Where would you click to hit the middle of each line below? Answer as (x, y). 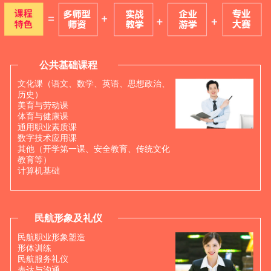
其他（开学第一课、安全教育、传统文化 (94, 149)
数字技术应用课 (47, 138)
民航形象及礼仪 (68, 218)
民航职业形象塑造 (52, 237)
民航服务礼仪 (43, 259)
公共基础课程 (68, 65)
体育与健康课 (43, 116)
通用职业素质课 (47, 127)
